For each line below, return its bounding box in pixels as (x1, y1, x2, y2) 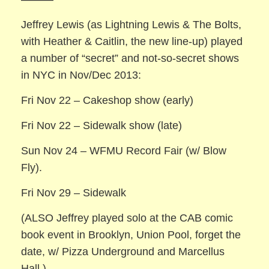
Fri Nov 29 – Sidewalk (21, 186, 127, 199)
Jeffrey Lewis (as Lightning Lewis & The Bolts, (21, 18, 242, 31)
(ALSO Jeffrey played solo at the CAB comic (21, 211, 234, 224)
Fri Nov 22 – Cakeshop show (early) (21, 94, 194, 106)
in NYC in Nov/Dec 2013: (21, 68, 142, 81)
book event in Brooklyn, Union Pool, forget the (21, 228, 241, 241)
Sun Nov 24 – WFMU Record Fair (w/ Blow (21, 144, 227, 157)
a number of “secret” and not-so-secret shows (21, 52, 240, 64)
